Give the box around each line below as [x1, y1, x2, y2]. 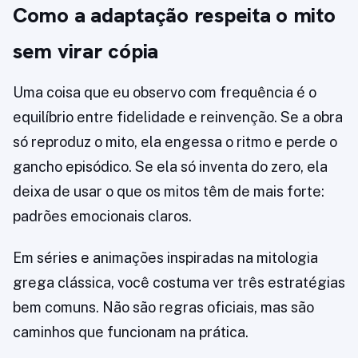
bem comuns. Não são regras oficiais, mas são [13, 299, 314, 316]
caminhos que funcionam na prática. [13, 324, 249, 341]
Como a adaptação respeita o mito [13, 2, 336, 30]
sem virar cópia [13, 38, 159, 66]
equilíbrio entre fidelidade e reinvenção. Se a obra [13, 109, 343, 126]
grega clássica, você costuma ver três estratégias [13, 274, 345, 292]
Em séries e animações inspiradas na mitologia [13, 249, 318, 267]
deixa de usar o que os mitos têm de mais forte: [13, 183, 324, 201]
